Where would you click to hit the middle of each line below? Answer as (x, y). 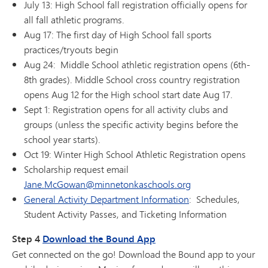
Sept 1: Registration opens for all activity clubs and (126, 109)
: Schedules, (214, 199)
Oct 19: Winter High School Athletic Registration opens (135, 154)
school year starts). (62, 139)
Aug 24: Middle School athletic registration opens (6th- (137, 65)
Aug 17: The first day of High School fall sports (118, 35)
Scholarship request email (76, 169)
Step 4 (27, 239)
